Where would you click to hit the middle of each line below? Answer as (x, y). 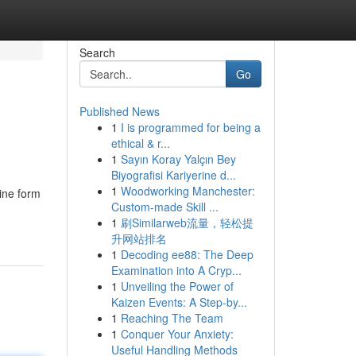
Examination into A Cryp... (176, 270)
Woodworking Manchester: (188, 191)
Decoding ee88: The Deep (187, 254)
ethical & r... (140, 143)
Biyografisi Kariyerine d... (173, 175)
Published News (119, 111)
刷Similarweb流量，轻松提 (187, 222)
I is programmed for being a (190, 127)
